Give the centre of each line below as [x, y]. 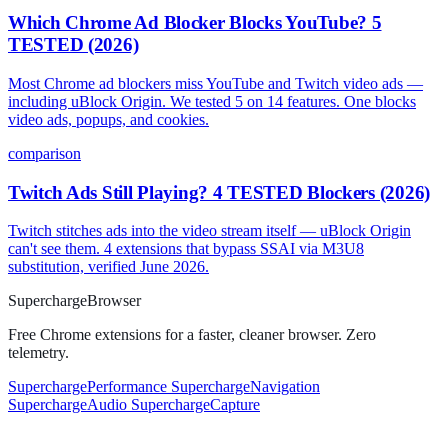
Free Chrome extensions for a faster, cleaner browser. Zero [192, 335]
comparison [44, 153]
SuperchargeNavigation [245, 387]
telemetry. [38, 353]
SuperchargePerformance [89, 387]
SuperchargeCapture [195, 405]
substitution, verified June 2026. [108, 267]
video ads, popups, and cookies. [108, 119]
